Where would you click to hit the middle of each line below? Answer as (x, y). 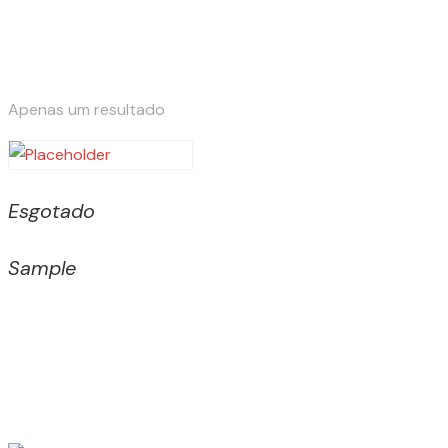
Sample (42, 267)
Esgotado (51, 211)
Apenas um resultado (86, 109)
